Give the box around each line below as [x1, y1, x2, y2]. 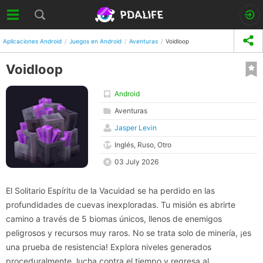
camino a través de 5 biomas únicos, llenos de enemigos [6, 214, 222, 224]
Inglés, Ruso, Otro [114, 140, 171, 149]
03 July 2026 [114, 157, 159, 166]
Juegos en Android [69, 37, 122, 45]
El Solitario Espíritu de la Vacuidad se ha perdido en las [6, 186, 215, 195]
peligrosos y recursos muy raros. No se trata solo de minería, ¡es [6, 228, 251, 238]
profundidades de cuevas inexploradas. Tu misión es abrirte [6, 200, 235, 210]
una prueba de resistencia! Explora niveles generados [6, 242, 211, 252]
